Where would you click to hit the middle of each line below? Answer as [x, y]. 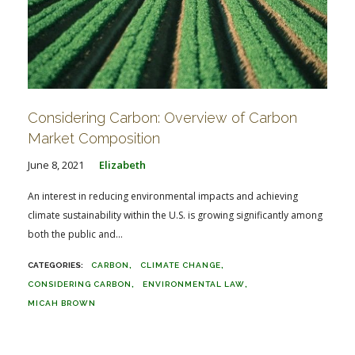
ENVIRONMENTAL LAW [194, 284]
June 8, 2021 [56, 164]
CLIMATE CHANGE [181, 265]
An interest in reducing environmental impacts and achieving [163, 196]
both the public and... [75, 234]
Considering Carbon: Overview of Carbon [162, 117]
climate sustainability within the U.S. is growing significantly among [175, 215]
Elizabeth [122, 164]
